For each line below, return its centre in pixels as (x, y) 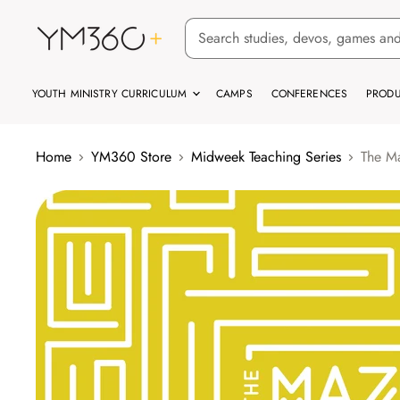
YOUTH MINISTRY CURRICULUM (112, 94)
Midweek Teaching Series (266, 157)
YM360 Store (131, 157)
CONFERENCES (309, 94)
